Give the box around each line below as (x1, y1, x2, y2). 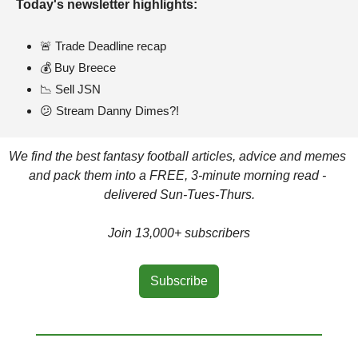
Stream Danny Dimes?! (53, 104, 179, 118)
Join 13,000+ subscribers (108, 226, 250, 241)
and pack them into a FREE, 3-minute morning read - (29, 169, 326, 183)
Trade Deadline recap (52, 39, 166, 54)
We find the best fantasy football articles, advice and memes (9, 149, 346, 164)
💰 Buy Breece (40, 61, 116, 75)
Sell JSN (52, 82, 101, 97)
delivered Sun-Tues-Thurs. (103, 188, 255, 202)
